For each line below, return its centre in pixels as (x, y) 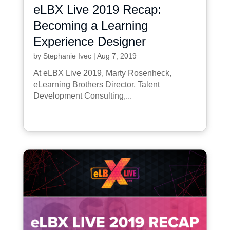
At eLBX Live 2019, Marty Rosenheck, (102, 73)
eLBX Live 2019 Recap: (97, 9)
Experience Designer (89, 41)
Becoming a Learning (90, 25)
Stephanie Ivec (67, 56)
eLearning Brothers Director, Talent (96, 84)
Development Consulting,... (82, 95)
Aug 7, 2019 (117, 56)
